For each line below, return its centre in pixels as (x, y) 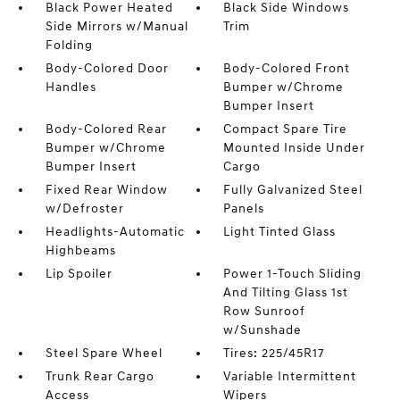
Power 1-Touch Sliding (293, 274)
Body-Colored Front (287, 68)
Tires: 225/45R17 (275, 353)
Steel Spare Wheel (104, 353)
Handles (71, 87)
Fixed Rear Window (106, 190)
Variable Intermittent (290, 376)
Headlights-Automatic (115, 232)
